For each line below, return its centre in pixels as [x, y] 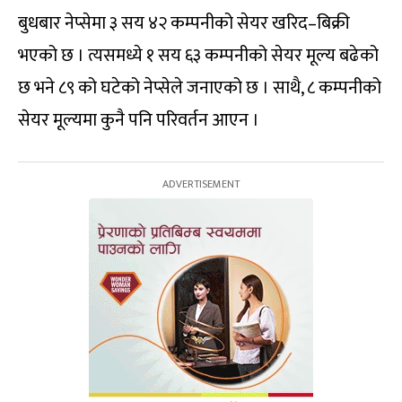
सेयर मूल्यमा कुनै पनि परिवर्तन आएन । [139, 120]
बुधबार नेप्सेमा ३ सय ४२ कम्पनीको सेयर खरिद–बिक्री [184, 23]
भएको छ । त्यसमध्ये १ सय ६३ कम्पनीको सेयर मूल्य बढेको [198, 55]
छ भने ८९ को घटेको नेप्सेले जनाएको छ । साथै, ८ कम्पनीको [200, 87]
